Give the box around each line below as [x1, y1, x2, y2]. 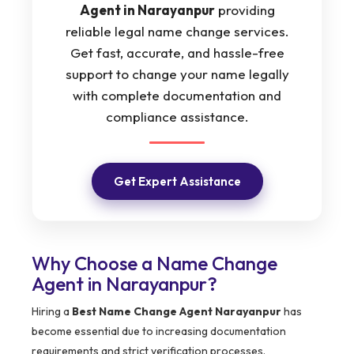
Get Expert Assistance [113, 174, 241, 190]
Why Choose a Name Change [32, 251, 277, 276]
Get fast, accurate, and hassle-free [70, 44, 284, 62]
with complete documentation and [73, 87, 281, 104]
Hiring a [32, 304, 72, 319]
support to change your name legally [65, 66, 289, 83]
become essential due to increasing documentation [32, 324, 286, 339]
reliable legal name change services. [65, 23, 289, 40]
